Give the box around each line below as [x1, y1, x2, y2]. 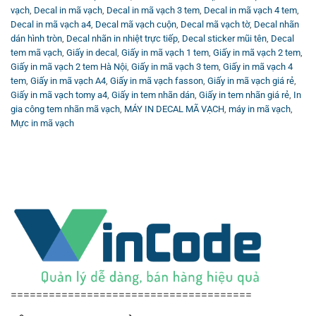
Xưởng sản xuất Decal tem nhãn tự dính [67, 272, 249, 284]
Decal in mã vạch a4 [11, 19, 91, 30]
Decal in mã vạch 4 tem [204, 5, 297, 16]
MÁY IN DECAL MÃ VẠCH [124, 104, 224, 115]
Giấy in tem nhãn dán [111, 90, 195, 101]
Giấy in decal [66, 47, 117, 59]
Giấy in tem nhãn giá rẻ [199, 90, 289, 101]
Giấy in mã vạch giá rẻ [207, 75, 294, 87]
